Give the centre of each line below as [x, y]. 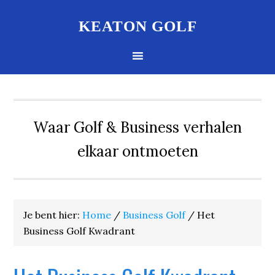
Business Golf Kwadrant [79, 231]
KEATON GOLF [137, 26]
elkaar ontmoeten [137, 151]
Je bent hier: [53, 215]
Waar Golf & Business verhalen [137, 127]
